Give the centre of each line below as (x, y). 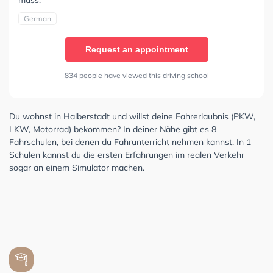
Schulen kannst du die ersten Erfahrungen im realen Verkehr (127, 154)
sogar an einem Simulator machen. (77, 167)
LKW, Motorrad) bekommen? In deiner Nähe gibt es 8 (113, 129)
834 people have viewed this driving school (136, 75)
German (37, 18)
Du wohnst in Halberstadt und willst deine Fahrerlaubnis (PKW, (132, 116)
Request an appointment (136, 49)
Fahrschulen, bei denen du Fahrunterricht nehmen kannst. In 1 (130, 142)
